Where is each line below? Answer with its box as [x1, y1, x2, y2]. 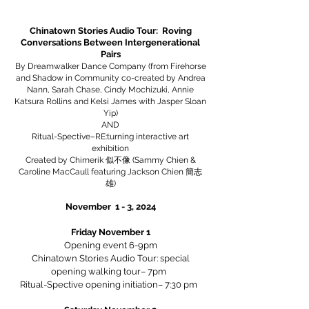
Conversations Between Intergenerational [21, 37, 200, 48]
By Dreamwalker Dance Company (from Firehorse [14, 61, 206, 71]
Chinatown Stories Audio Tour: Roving [29, 26, 192, 36]
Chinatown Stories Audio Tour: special [31, 253, 190, 263]
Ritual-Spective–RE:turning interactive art [32, 132, 189, 141]
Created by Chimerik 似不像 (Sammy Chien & [25, 155, 196, 165]
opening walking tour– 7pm [50, 266, 170, 277]
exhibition [92, 143, 129, 153]
